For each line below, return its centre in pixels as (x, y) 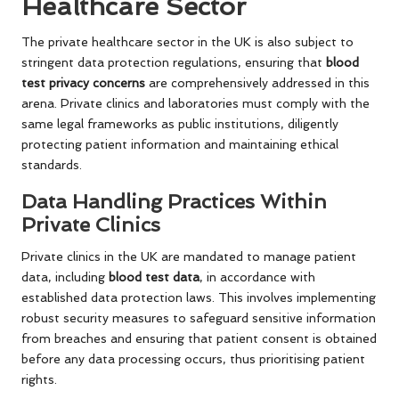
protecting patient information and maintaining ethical (180, 145)
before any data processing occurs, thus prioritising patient (193, 359)
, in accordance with (257, 277)
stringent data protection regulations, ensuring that (174, 63)
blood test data (154, 277)
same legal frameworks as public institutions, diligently (180, 124)
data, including (65, 277)
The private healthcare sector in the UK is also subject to (187, 42)
